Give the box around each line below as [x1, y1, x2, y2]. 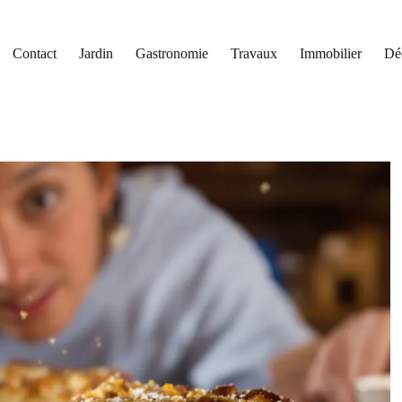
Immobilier [300, 46, 363, 61]
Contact [13, 46, 57, 61]
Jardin [79, 46, 114, 61]
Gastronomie [135, 46, 209, 61]
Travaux [231, 46, 278, 61]
